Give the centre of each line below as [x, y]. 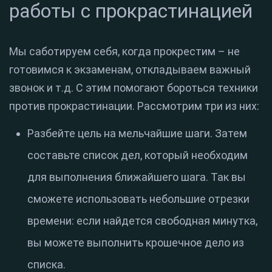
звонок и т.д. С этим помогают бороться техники [134, 88]
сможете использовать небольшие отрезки [138, 199]
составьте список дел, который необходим [138, 155]
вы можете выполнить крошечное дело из [136, 243]
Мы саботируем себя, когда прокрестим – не [124, 52]
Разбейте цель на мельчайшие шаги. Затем [137, 134]
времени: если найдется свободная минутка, [142, 221]
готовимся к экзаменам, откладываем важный [130, 70]
